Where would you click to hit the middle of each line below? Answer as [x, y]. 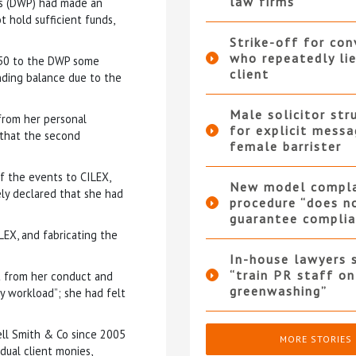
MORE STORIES [316, 339]
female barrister [286, 147]
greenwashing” [279, 291]
